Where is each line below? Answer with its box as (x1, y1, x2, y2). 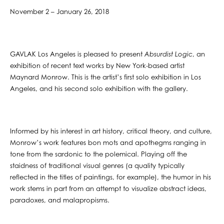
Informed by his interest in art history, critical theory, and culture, (10, 128, 212, 135)
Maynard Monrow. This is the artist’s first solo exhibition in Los (10, 74, 201, 81)
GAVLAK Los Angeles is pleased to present (10, 51, 144, 58)
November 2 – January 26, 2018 (10, 8, 109, 15)
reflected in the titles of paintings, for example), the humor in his (10, 174, 211, 181)
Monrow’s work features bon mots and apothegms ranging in (10, 139, 206, 146)
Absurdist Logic (144, 51, 192, 58)
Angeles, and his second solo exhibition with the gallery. (10, 85, 188, 92)
